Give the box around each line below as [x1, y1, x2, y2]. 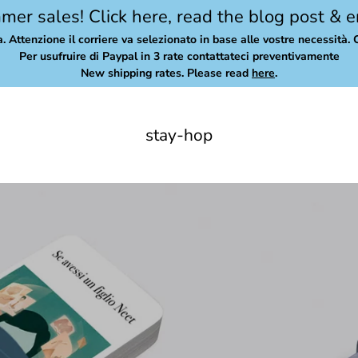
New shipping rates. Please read [81, 66, 252, 82]
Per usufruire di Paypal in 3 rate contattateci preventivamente [18, 49, 340, 65]
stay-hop [145, 123, 213, 146]
